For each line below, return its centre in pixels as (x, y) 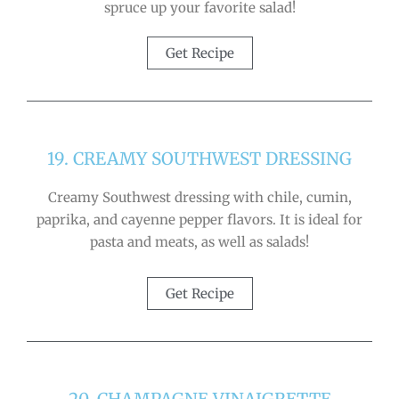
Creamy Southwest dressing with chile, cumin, (199, 197)
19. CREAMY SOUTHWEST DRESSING (199, 158)
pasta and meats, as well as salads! (199, 241)
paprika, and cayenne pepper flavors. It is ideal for (199, 219)
